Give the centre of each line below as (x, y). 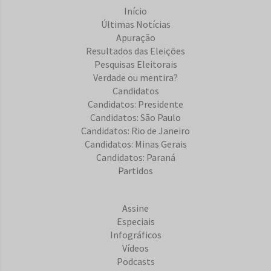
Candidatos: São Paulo (135, 118)
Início (135, 11)
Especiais (135, 222)
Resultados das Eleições (135, 51)
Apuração (135, 38)
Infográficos (135, 235)
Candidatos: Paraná (135, 158)
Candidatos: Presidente (135, 104)
